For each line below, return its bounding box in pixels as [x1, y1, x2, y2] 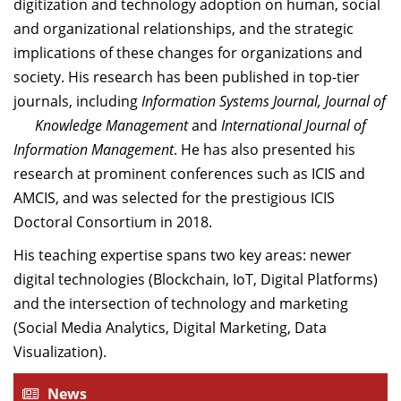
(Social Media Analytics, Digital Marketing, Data [13, 318, 327, 337]
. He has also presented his [174, 140, 355, 159]
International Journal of [218, 115, 366, 135]
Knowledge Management [35, 115, 192, 135]
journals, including [13, 91, 141, 111]
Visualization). [13, 342, 107, 362]
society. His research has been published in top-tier [13, 67, 360, 87]
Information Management [13, 140, 174, 159]
